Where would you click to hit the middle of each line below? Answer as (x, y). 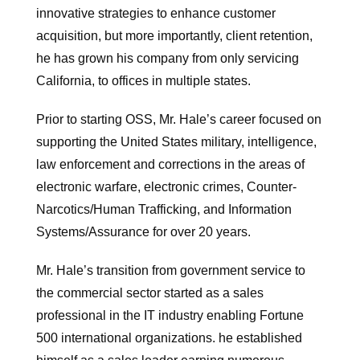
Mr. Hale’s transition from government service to (171, 270)
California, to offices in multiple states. (143, 80)
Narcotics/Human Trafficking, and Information (164, 209)
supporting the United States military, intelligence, (176, 141)
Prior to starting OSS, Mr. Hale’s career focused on (179, 119)
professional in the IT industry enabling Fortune (170, 315)
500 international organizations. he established (169, 337)
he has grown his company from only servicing (168, 58)
